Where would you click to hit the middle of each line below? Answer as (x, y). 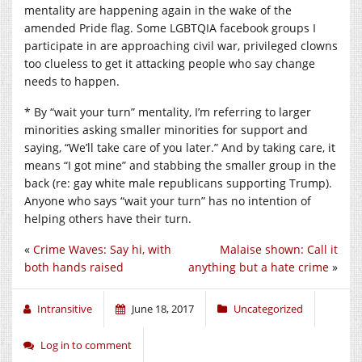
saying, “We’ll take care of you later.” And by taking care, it (180, 147)
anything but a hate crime (259, 267)
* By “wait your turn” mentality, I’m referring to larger (168, 112)
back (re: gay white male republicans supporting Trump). (178, 183)
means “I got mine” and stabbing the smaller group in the (180, 165)
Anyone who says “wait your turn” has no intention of (168, 200)
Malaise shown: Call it (279, 249)
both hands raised (74, 267)
